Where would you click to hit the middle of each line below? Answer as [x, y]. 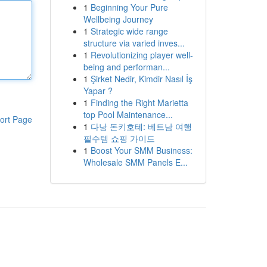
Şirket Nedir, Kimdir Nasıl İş [141, 79]
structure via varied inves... [134, 43]
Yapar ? [98, 91]
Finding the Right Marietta [139, 103]
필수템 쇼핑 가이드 [119, 138]
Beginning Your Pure [129, 7]
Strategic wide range [129, 31]
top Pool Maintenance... [128, 114]
